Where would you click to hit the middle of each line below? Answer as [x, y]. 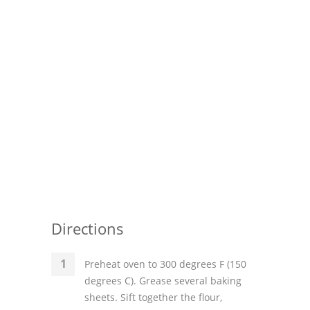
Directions [88, 228]
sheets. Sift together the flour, [153, 297]
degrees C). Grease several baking [163, 281]
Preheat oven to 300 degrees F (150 [165, 264]
